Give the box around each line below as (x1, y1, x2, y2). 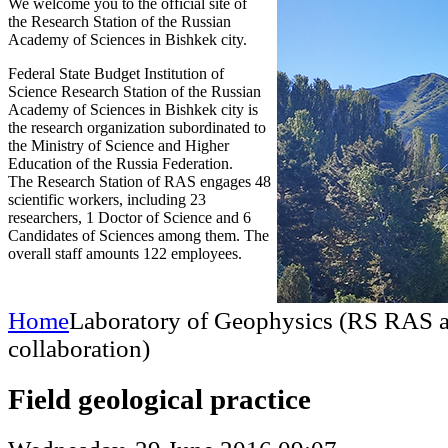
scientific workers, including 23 (8, 191, 206, 208)
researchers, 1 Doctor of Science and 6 (8, 209, 251, 226)
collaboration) (8, 334, 150, 362)
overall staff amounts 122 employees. (8, 245, 242, 262)
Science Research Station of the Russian (8, 83, 261, 100)
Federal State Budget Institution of (8, 65, 224, 82)
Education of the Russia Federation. (8, 155, 233, 172)
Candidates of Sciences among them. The (8, 227, 269, 244)
